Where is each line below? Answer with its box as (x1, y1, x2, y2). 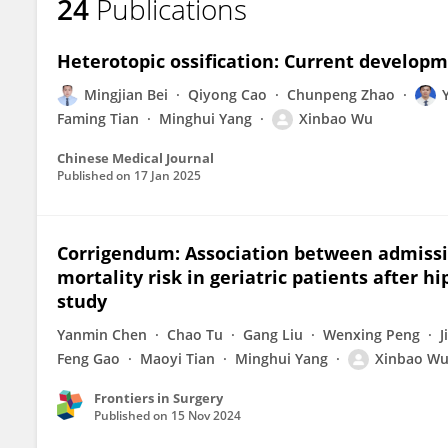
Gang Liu (243, 325, 303, 344)
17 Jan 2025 (134, 167, 201, 184)
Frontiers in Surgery (94, 389, 223, 407)
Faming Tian (57, 109, 139, 128)
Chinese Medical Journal (57, 149, 214, 167)
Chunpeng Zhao (287, 85, 395, 104)
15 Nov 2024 (171, 407, 241, 424)
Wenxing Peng (323, 325, 420, 344)
